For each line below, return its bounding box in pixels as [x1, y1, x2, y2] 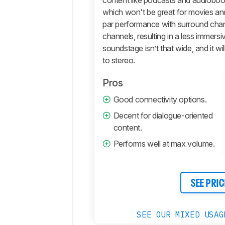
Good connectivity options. [113, 94, 207, 105]
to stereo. [102, 55, 135, 66]
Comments [85, 9, 123, 20]
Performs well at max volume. [113, 139, 215, 149]
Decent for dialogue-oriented [113, 110, 213, 121]
